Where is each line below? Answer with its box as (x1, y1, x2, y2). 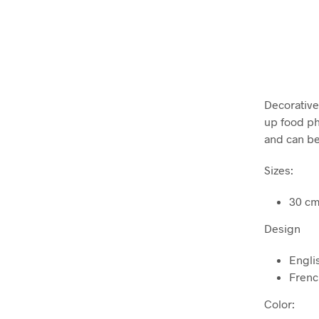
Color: (264, 297, 295, 311)
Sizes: (264, 163, 293, 177)
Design (264, 221, 300, 236)
